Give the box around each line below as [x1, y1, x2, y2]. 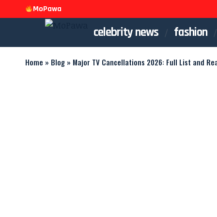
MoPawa [33, 3, 62, 14]
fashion [174, 24, 207, 40]
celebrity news [93, 24, 158, 40]
